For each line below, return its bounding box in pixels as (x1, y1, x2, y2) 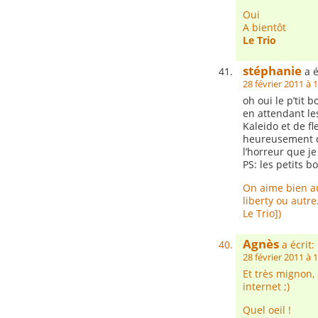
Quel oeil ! (243, 303, 291, 317)
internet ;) (243, 280, 290, 293)
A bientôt (243, 21, 286, 34)
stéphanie (243, 62, 302, 79)
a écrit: (279, 238, 314, 251)
